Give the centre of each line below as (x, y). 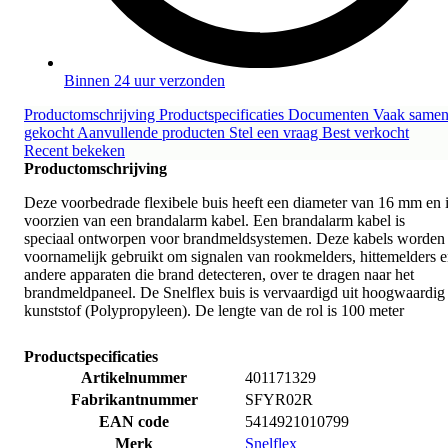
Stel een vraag (275, 132)
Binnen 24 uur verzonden (144, 80)
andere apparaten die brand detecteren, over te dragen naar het (219, 274)
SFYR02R (279, 399)
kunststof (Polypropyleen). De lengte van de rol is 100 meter (216, 310)
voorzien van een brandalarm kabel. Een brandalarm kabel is (214, 220)
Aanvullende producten (153, 132)
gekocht (50, 132)
